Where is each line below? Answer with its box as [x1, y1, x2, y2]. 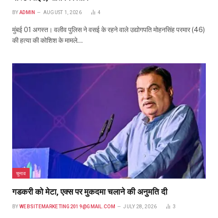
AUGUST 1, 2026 [43, 9, 82, 15]
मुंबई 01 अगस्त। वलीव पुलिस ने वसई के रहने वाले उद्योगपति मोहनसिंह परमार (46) [12, 25, 205, 34]
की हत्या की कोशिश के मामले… [12, 36, 83, 44]
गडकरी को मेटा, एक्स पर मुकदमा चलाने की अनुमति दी [12, 186, 167, 197]
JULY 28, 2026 [123, 203, 157, 209]
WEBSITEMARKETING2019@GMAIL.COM [19, 203, 115, 209]
